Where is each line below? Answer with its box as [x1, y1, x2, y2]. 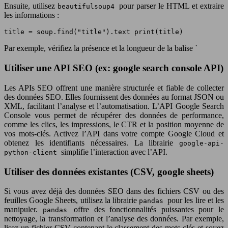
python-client [4, 148, 61, 156]
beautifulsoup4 [58, 3, 119, 11]
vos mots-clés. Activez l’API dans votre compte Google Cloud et [4, 129, 224, 138]
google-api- [179, 139, 224, 147]
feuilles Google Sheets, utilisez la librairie [4, 196, 139, 205]
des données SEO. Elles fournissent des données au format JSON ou [4, 92, 224, 101]
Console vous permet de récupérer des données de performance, [4, 110, 224, 120]
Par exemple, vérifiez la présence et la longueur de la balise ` [4, 44, 197, 53]
